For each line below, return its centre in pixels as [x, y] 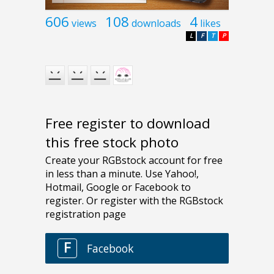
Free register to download [128, 124]
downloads [156, 23]
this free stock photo [112, 143]
